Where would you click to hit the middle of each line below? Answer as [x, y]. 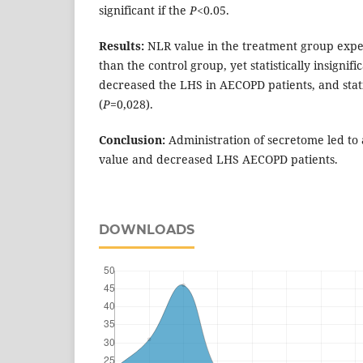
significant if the [144, 10]
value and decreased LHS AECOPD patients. [218, 159]
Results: [123, 45]
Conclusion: [134, 139]
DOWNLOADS [147, 229]
